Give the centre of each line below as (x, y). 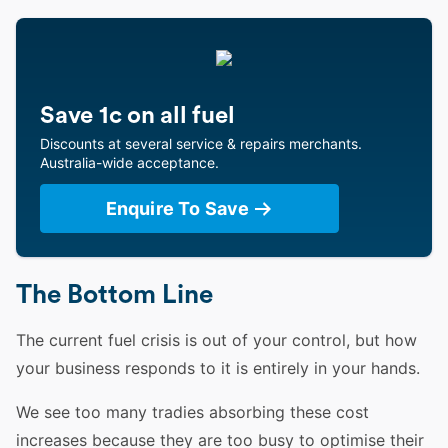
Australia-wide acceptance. (129, 162)
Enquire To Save (177, 208)
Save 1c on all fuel (137, 116)
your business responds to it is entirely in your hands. (220, 368)
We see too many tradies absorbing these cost (192, 412)
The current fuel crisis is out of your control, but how (216, 340)
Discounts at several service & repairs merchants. (201, 143)
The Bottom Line (114, 295)
